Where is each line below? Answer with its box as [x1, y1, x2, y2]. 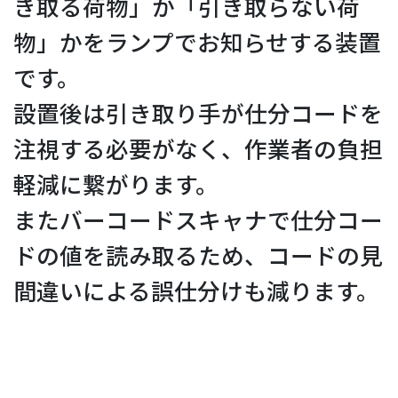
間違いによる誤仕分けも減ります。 [13, 278, 379, 306]
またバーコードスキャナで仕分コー [13, 207, 383, 235]
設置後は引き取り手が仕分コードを [13, 100, 383, 128]
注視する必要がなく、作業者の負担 [13, 136, 383, 163]
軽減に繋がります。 [13, 171, 219, 199]
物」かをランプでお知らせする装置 [13, 29, 381, 57]
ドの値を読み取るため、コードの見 [13, 243, 383, 270]
